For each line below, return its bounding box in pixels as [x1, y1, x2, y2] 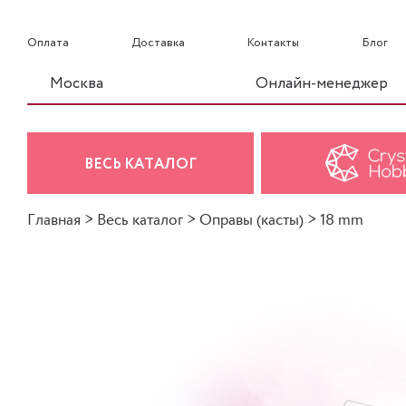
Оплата [27, 34, 69, 53]
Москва [50, 72, 103, 95]
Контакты [247, 34, 299, 53]
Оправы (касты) [199, 211, 304, 229]
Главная [27, 211, 81, 229]
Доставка [131, 34, 185, 53]
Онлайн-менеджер [256, 72, 388, 95]
